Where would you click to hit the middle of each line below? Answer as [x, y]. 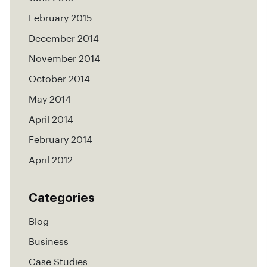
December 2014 [64, 39]
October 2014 [59, 80]
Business [49, 242]
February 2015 [60, 19]
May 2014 [50, 100]
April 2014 [51, 120]
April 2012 [51, 161]
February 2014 [60, 140]
